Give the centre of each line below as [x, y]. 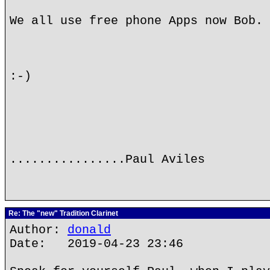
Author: [39, 230]
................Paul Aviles [107, 159]
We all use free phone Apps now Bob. [136, 21]
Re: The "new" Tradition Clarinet [62, 213]
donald [89, 230]
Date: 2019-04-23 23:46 [96, 244]
